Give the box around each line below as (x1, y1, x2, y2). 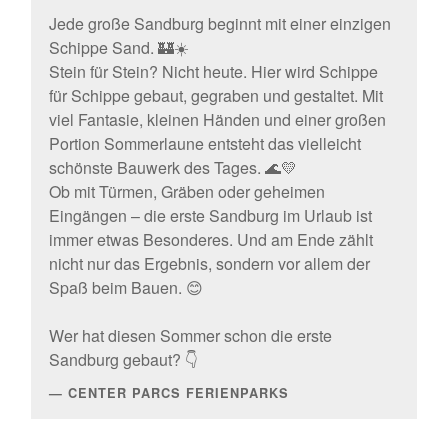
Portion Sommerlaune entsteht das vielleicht (48, 131, 361, 155)
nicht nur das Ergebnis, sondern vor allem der (48, 251, 370, 275)
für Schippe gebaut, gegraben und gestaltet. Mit (48, 83, 383, 107)
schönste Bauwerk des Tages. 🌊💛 (48, 155, 297, 179)
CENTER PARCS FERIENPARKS (67, 383, 289, 402)
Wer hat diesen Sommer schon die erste (48, 323, 332, 347)
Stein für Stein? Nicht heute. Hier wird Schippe (48, 59, 378, 83)
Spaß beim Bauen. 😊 (48, 275, 203, 299)
